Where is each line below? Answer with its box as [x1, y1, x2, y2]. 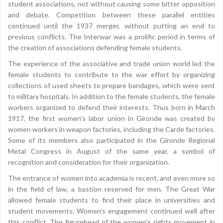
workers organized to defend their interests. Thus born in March [8, 103, 215, 112]
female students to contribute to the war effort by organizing [8, 70, 215, 79]
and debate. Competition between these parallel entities [8, 10, 215, 19]
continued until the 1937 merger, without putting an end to [8, 21, 215, 30]
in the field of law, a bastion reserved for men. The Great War [8, 185, 215, 194]
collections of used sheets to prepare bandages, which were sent [8, 81, 215, 90]
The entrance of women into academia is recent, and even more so [8, 174, 215, 183]
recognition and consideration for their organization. [8, 158, 169, 167]
